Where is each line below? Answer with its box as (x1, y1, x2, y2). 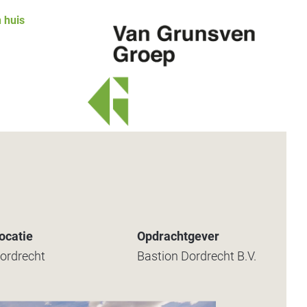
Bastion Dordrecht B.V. (136, 249, 256, 263)
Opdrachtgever (136, 229, 219, 243)
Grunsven (88, 138, 146, 156)
